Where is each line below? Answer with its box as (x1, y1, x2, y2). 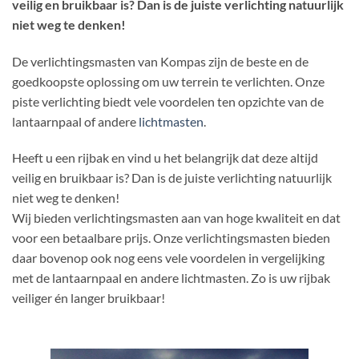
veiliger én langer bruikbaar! (12, 290, 165, 306)
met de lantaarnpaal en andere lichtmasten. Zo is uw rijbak (12, 270, 330, 286)
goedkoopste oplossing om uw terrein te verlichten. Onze (12, 73, 325, 89)
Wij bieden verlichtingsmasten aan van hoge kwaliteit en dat (12, 210, 341, 226)
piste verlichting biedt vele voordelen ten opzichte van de (12, 93, 324, 109)
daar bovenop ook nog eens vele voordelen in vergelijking (12, 250, 325, 266)
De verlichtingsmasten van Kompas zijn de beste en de (12, 53, 309, 69)
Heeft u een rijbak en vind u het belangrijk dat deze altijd (12, 150, 318, 166)
